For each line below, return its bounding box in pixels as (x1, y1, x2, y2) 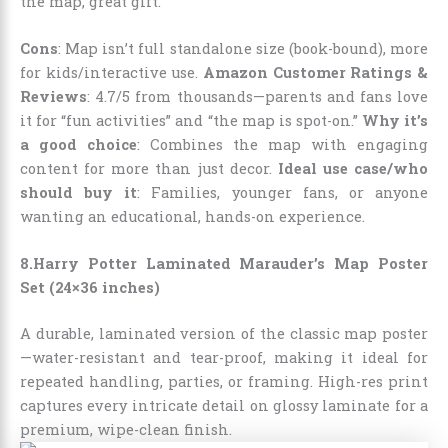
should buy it (20, 182, 138, 202)
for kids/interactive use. (20, 62, 203, 82)
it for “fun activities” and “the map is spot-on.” (20, 110, 362, 130)
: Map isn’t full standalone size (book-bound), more (58, 38, 428, 58)
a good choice (20, 134, 137, 154)
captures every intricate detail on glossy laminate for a (20, 396, 428, 416)
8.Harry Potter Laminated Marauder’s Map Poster (20, 254, 428, 274)
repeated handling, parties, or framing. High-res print (20, 372, 428, 392)
